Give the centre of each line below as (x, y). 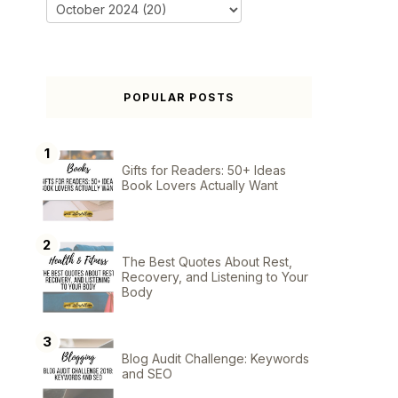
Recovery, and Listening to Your (215, 277)
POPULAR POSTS (179, 97)
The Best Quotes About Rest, (207, 262)
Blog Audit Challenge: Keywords (215, 359)
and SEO (147, 374)
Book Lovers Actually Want (200, 186)
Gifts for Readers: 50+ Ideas (204, 171)
